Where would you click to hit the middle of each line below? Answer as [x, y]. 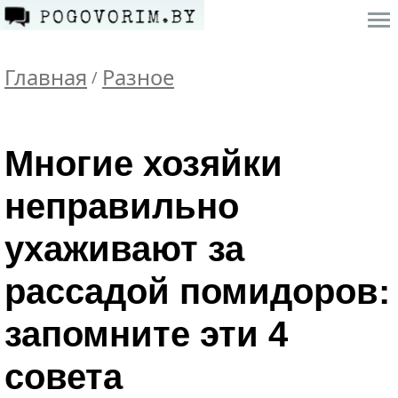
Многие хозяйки [143, 163]
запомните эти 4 [146, 334]
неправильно [122, 206]
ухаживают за [124, 249]
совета [64, 377]
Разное [138, 77]
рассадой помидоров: [197, 291]
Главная [46, 77]
